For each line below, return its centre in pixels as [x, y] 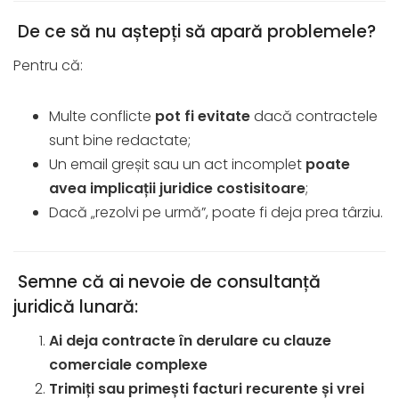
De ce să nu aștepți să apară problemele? [195, 31]
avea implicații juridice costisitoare [177, 188]
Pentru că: [48, 65]
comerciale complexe [128, 364]
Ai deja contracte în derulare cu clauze [190, 340]
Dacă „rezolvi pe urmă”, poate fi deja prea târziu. [216, 212]
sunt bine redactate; [120, 140]
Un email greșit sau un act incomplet [177, 164]
